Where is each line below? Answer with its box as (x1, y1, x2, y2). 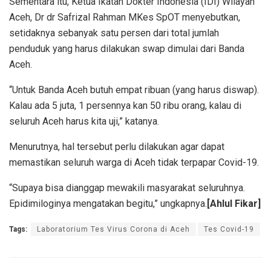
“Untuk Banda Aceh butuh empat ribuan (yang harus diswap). (9, 84, 259, 96)
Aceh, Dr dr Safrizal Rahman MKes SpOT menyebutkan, (9, 11, 240, 24)
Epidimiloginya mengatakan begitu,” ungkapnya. (9, 198, 207, 210)
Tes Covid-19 (204, 225, 254, 234)
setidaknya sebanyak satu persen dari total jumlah (9, 27, 219, 39)
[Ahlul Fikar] (207, 198, 261, 210)
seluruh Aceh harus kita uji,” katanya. (9, 116, 159, 128)
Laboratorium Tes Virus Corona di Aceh (37, 225, 190, 234)
